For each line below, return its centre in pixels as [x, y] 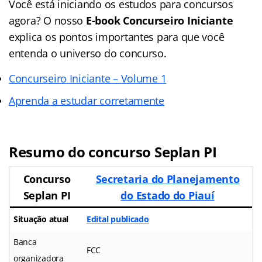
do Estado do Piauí [168, 195]
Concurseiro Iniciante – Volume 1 [88, 78]
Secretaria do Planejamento [168, 179]
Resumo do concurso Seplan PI [113, 151]
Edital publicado [118, 219]
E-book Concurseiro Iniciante [159, 20]
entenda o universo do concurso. [88, 53]
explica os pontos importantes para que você [117, 37]
